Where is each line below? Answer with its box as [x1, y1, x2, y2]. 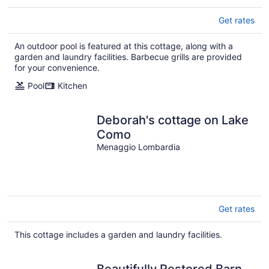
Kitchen [58, 80, 87, 91]
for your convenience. [14, 62, 100, 73]
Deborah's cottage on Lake [97, 113, 249, 128]
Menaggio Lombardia [97, 142, 181, 153]
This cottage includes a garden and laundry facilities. [14, 229, 222, 240]
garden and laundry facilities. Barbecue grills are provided [14, 52, 242, 62]
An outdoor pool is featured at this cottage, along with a [14, 41, 233, 52]
